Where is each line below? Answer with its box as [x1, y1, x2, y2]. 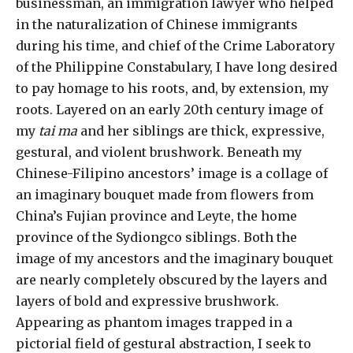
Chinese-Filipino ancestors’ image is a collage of [16, 165, 328, 182]
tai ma [39, 123, 77, 139]
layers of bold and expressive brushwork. [16, 293, 279, 310]
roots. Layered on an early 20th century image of [16, 102, 323, 118]
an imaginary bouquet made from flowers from [16, 187, 314, 203]
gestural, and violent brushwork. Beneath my [16, 144, 302, 161]
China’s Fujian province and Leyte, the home [16, 208, 297, 225]
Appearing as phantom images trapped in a [16, 314, 292, 331]
